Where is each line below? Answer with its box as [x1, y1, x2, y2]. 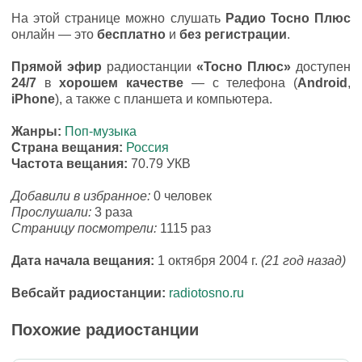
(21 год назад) [261, 254, 346, 267]
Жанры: [11, 124, 65, 138]
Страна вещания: [11, 141, 126, 154]
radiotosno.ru [169, 286, 244, 300]
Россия [126, 141, 169, 154]
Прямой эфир [11, 60, 102, 74]
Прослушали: [11, 205, 95, 219]
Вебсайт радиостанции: [11, 286, 169, 300]
